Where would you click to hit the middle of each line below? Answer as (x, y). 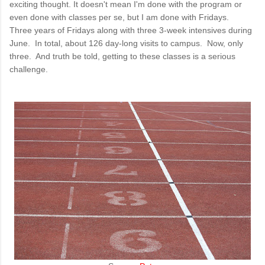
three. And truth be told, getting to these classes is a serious (122, 56)
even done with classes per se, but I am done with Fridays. (120, 17)
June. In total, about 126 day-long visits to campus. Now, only (126, 43)
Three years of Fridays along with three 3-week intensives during (131, 30)
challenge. (31, 69)
